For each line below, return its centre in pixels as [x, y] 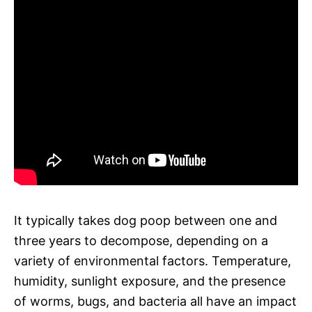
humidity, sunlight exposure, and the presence [150, 281]
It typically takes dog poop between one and [146, 220]
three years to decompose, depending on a [141, 240]
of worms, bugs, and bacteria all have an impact [155, 301]
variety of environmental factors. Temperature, [153, 260]
